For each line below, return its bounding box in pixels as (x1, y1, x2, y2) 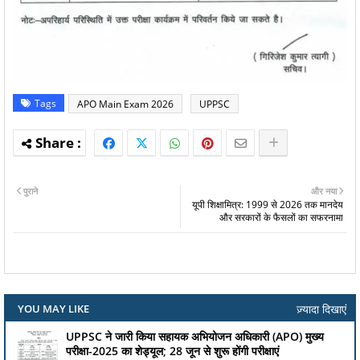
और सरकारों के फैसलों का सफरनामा (219, 211, 343, 225)
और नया (311, 185, 337, 198)
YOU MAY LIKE (18, 301, 89, 317)
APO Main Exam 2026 (77, 97, 174, 112)
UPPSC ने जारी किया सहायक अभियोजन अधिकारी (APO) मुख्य (66, 329, 324, 345)
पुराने (23, 185, 38, 198)
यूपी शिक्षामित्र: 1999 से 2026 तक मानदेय (192, 198, 343, 212)
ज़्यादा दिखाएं (297, 301, 346, 317)
